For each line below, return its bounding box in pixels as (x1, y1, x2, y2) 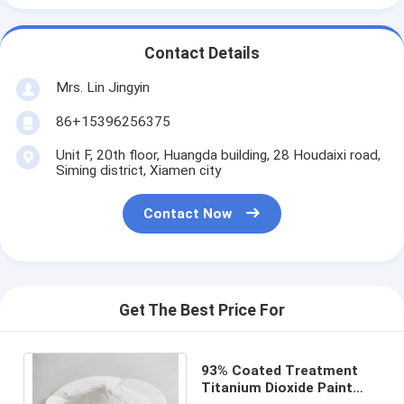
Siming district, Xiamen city (55, 161, 221, 179)
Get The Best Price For (119, 301, 285, 320)
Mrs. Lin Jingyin (55, 78, 150, 96)
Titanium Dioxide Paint (200, 379, 353, 396)
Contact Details (144, 44, 260, 63)
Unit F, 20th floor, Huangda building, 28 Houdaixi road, (55, 146, 381, 163)
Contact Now (143, 206, 233, 223)
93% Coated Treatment (200, 362, 358, 379)
